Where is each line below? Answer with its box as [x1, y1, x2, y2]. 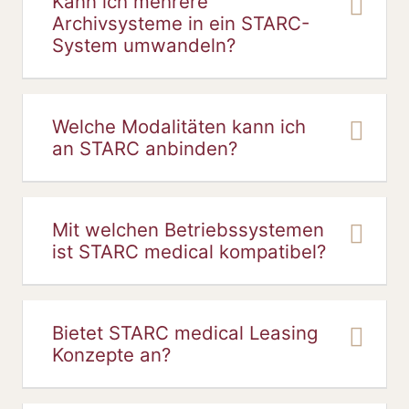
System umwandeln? [52, 34, 236, 57]
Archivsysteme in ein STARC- [52, 12, 309, 35]
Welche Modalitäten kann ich [52, 115, 306, 138]
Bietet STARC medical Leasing [52, 321, 318, 344]
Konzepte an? [52, 343, 171, 366]
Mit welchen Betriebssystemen [52, 218, 324, 241]
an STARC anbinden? [52, 137, 237, 160]
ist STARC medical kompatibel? [52, 240, 326, 263]
